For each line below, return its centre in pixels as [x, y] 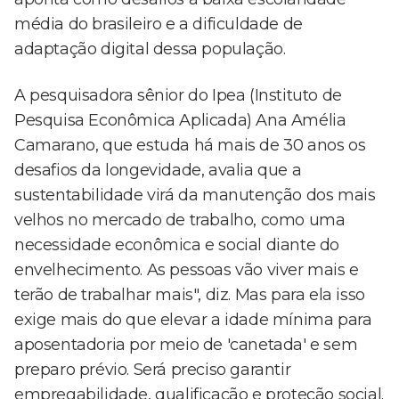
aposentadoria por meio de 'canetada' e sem [186, 345]
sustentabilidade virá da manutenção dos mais [195, 195]
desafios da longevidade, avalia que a [158, 171]
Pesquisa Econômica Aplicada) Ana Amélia [180, 121]
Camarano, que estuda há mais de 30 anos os [190, 146]
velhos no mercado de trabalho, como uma [180, 220]
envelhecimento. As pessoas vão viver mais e [187, 270]
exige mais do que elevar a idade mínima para [193, 320]
